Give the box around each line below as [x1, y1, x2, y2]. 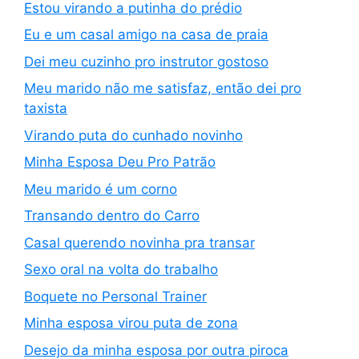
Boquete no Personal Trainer [24, 288, 207, 305]
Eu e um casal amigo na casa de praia [24, 26, 268, 42]
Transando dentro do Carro [24, 208, 200, 224]
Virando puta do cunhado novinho [24, 127, 243, 143]
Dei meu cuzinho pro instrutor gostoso [24, 53, 268, 70]
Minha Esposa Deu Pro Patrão [24, 154, 216, 170]
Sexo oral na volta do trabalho [24, 261, 218, 277]
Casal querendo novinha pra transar [24, 234, 255, 251]
